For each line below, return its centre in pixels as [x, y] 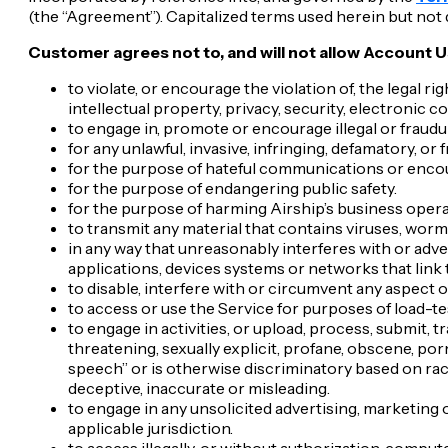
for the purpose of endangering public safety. [232, 187]
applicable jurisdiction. [150, 427]
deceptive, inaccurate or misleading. [199, 387]
